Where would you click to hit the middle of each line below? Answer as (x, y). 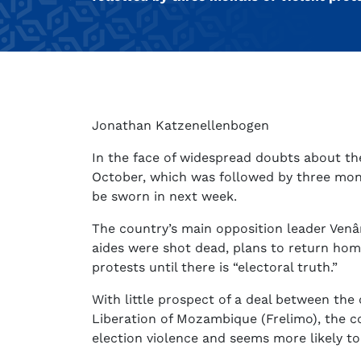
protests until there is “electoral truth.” (215, 268)
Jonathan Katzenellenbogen (180, 126)
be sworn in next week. (164, 197)
